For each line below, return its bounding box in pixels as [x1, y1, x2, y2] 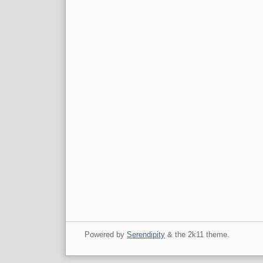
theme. [203, 230, 230, 240]
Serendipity [126, 230, 165, 240]
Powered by [84, 230, 127, 240]
